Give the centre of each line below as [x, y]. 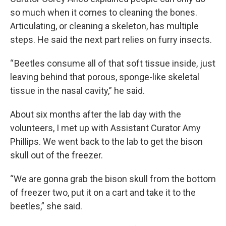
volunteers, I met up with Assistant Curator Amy [105, 128]
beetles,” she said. [46, 206]
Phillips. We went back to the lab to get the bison [106, 142]
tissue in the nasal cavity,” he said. [77, 91]
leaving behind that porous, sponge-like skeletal [105, 77]
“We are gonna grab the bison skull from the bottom [113, 179]
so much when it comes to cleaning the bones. [104, 13]
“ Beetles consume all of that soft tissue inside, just [113, 64]
